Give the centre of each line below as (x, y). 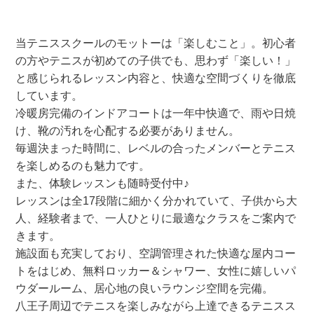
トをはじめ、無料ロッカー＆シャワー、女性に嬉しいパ (156, 271)
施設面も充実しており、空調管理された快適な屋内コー (156, 254)
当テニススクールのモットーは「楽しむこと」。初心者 (156, 43)
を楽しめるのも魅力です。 (83, 166)
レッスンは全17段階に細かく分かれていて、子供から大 (157, 201)
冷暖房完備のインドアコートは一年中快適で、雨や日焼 (156, 114)
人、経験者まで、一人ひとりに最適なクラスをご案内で (156, 219)
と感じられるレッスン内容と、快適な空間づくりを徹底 (156, 78)
